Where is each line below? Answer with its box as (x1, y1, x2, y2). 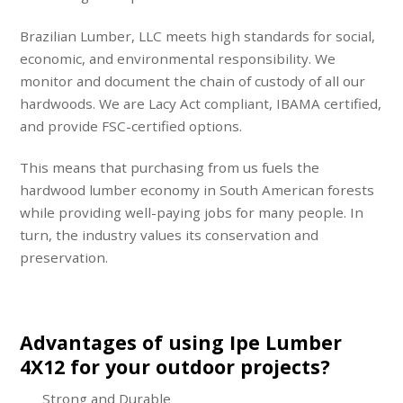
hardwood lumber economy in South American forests (20, 181, 375, 200)
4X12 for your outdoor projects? (20, 353, 331, 380)
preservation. (20, 248, 109, 267)
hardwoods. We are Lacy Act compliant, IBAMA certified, (20, 94, 382, 112)
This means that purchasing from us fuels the (20, 158, 320, 177)
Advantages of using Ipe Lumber (20, 328, 343, 355)
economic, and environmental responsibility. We (20, 49, 336, 67)
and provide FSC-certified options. (20, 116, 243, 135)
